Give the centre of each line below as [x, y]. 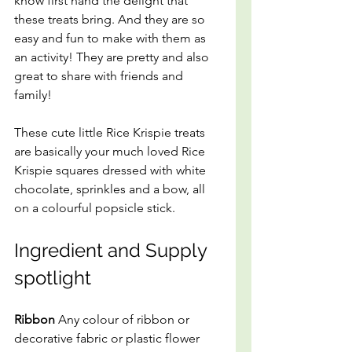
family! [33, 95]
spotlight [53, 278]
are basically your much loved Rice [111, 151]
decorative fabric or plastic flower [108, 338]
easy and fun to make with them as [112, 38]
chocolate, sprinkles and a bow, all [111, 189]
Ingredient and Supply [113, 250]
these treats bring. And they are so [111, 19]
